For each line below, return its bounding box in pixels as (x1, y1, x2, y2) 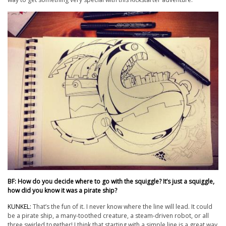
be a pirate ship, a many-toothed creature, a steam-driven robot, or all (8, 211, 209, 220)
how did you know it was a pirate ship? (8, 186, 117, 195)
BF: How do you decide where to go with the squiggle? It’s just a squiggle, (8, 177, 214, 186)
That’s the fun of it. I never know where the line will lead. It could (31, 202, 212, 211)
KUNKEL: (8, 202, 31, 211)
